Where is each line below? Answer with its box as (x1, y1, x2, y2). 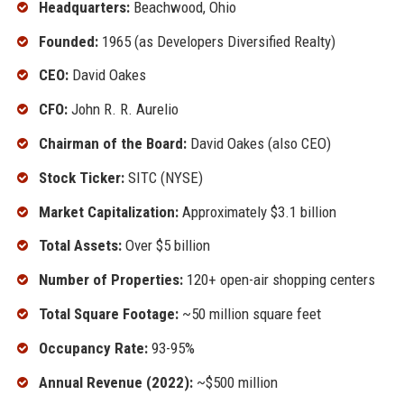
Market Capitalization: (38, 202, 179, 221)
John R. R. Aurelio (67, 100, 179, 119)
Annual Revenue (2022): (38, 372, 193, 391)
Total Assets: (38, 236, 122, 255)
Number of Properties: (38, 271, 183, 289)
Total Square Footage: (38, 304, 179, 323)
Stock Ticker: (38, 168, 124, 187)
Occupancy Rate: (38, 338, 148, 357)
